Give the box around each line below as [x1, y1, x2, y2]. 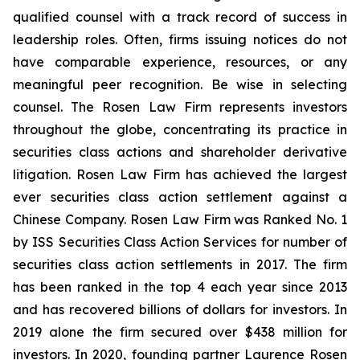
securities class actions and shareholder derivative [13, 144, 347, 160]
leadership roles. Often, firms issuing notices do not [13, 31, 347, 47]
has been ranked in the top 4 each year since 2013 [13, 279, 347, 295]
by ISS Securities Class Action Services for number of [13, 234, 347, 250]
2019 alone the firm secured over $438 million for [13, 324, 347, 340]
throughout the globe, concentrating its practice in [13, 121, 347, 137]
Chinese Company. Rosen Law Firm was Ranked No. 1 [13, 211, 347, 227]
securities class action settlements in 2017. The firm [13, 256, 347, 272]
